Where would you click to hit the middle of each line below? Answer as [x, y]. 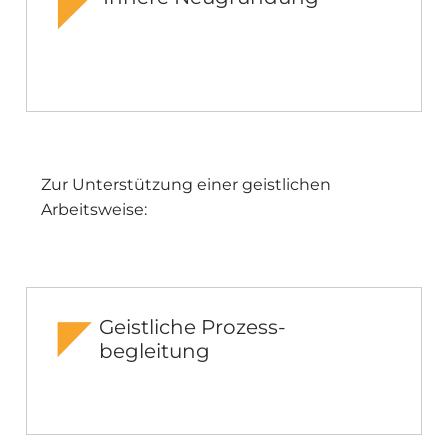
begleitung [155, 351]
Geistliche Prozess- [193, 327]
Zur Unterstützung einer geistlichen [186, 185]
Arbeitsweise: [96, 210]
